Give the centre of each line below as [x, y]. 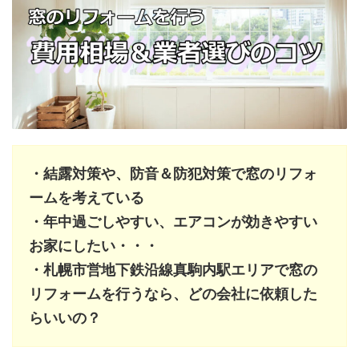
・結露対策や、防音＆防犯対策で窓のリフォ [173, 173]
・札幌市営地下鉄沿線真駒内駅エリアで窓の [173, 269]
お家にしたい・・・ [94, 245]
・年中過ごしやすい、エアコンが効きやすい [173, 221]
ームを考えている [87, 197]
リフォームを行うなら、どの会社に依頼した [173, 293]
